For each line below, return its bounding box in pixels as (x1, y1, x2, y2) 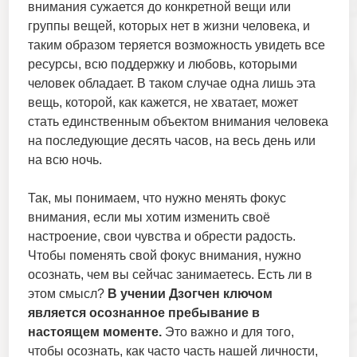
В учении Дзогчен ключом (107, 287, 273, 301)
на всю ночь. (27, 153, 105, 167)
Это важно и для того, (161, 325, 294, 339)
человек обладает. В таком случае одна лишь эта (27, 76, 316, 91)
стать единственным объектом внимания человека (27, 115, 328, 129)
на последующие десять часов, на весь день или (27, 134, 316, 148)
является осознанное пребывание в (27, 306, 260, 320)
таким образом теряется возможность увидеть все (27, 38, 325, 53)
